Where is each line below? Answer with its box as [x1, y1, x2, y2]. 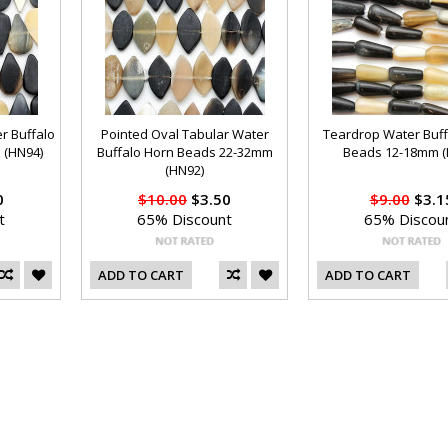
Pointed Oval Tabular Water [100, 125, 269, 143]
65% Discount [137, 209, 232, 229]
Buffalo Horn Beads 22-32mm [96, 143, 273, 161]
